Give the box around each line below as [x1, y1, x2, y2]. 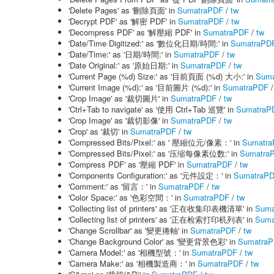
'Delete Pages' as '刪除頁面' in [68, 4, 177, 16]
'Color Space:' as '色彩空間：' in [68, 191, 183, 203]
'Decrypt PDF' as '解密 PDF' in [68, 15, 178, 27]
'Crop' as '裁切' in [68, 125, 130, 137]
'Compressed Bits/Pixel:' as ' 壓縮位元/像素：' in [68, 136, 242, 148]
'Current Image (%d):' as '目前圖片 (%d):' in [68, 81, 223, 93]
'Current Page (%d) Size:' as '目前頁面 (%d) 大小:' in [68, 70, 256, 82]
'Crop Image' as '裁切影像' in [68, 114, 171, 126]
